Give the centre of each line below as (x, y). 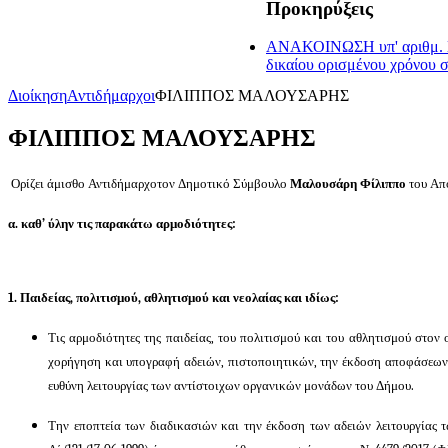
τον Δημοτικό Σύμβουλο (222, 183)
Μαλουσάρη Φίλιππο (348, 183)
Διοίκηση (37, 95)
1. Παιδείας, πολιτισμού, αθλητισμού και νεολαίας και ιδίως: (173, 297)
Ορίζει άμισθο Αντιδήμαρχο (82, 183)
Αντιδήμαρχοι (111, 95)
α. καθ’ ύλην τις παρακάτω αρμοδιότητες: (122, 223)
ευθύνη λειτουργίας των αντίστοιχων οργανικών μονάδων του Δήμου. (231, 385)
